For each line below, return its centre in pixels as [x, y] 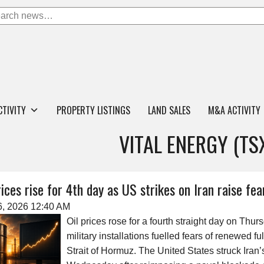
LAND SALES [169, 110]
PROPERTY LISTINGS [93, 110]
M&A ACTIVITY [234, 110]
